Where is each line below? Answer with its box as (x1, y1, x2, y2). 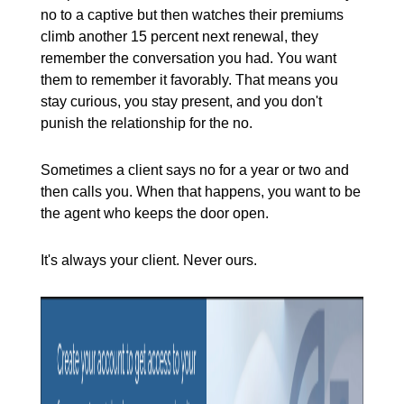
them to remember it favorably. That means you (41, 72, 339, 88)
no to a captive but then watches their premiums (41, 7, 344, 23)
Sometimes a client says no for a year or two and (41, 162, 350, 179)
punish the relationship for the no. (41, 115, 253, 132)
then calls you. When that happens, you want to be (41, 184, 362, 200)
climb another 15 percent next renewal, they (41, 29, 319, 45)
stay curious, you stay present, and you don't (41, 94, 323, 110)
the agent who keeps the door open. (41, 206, 270, 222)
